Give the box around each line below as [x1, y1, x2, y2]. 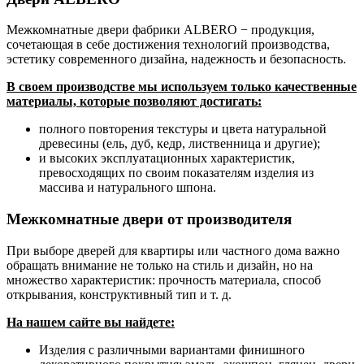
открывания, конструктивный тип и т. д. [6, 287, 232, 301]
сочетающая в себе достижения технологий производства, [6, 37, 330, 52]
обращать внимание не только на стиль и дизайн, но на [6, 258, 313, 272]
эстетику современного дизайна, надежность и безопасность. [6, 52, 346, 67]
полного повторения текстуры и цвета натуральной [39, 122, 327, 136]
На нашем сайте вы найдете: [6, 314, 175, 329]
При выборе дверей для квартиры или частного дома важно [6, 243, 340, 258]
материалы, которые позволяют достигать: [6, 94, 262, 109]
